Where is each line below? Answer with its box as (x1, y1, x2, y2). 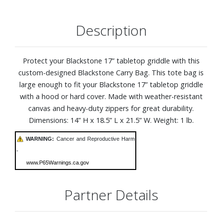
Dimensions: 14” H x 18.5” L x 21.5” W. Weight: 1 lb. (28, 115, 194, 125)
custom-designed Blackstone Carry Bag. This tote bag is (18, 67, 204, 77)
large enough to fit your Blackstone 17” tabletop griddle (19, 79, 203, 89)
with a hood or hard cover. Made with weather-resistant (19, 91, 203, 101)
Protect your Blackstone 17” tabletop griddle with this (22, 55, 200, 65)
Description (75, 20, 147, 40)
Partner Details (64, 185, 158, 204)
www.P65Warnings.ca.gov (26, 159, 89, 166)
